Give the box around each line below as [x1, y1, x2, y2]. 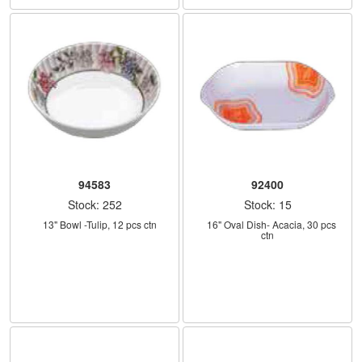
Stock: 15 [243, 196, 292, 213]
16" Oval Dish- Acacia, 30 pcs [196, 217, 207, 231]
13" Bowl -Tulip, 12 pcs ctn [42, 217, 157, 231]
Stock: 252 [67, 196, 122, 213]
